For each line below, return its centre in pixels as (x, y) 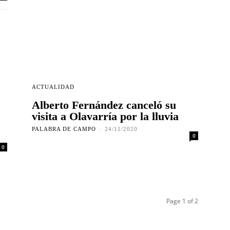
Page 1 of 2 (182, 201)
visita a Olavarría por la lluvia (105, 117)
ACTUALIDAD (53, 87)
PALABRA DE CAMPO (64, 129)
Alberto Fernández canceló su (104, 105)
